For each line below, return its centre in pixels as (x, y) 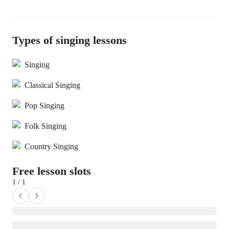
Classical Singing (52, 85)
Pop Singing (44, 106)
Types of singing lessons (70, 40)
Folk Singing (45, 126)
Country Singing (51, 146)
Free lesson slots (52, 171)
